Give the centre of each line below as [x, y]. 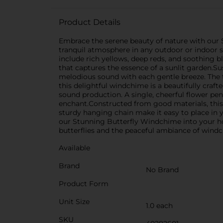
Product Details [90, 22]
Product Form [84, 184]
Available [74, 148]
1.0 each [159, 206]
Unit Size [74, 202]
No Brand [162, 170]
